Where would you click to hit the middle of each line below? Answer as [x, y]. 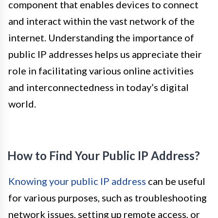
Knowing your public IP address [77, 181]
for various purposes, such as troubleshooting [108, 198]
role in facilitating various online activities [101, 71]
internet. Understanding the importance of [101, 37]
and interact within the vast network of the [101, 21]
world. [22, 104]
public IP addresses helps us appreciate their [105, 54]
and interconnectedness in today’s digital [99, 87]
